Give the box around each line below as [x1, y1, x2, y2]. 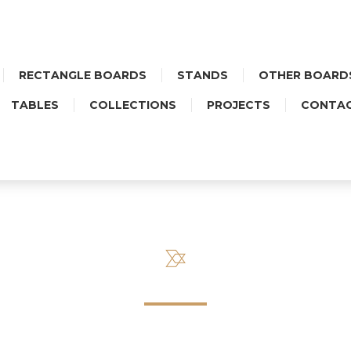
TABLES [10, 98, 59, 112]
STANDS [177, 68, 228, 82]
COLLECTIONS [89, 98, 176, 112]
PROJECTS [206, 98, 270, 112]
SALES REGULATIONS [48, 266, 303, 291]
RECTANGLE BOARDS [19, 68, 147, 82]
